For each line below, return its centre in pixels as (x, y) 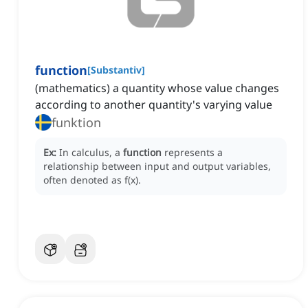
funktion (76, 123)
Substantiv (116, 70)
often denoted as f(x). (92, 180)
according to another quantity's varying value (154, 105)
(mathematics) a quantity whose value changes (157, 88)
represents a (194, 153)
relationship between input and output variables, (157, 166)
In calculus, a (91, 153)
